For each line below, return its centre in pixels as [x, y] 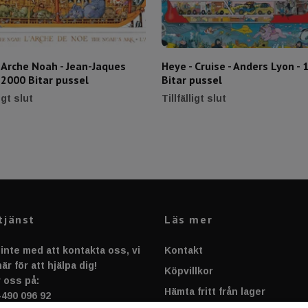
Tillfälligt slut [194, 99]
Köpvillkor [189, 271]
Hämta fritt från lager [215, 292]
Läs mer [189, 220]
